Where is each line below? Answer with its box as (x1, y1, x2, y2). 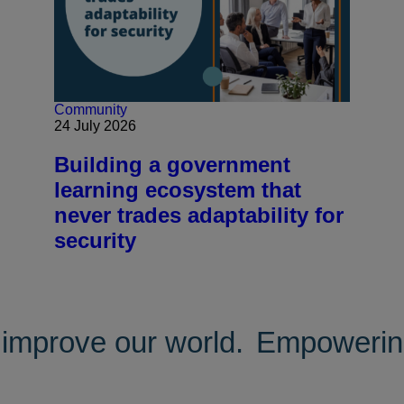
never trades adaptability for (54, 203, 344, 228)
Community (54, 102, 127, 118)
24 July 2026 (54, 118, 136, 134)
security (54, 228, 136, 253)
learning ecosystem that (54, 178, 301, 203)
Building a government (54, 152, 290, 178)
